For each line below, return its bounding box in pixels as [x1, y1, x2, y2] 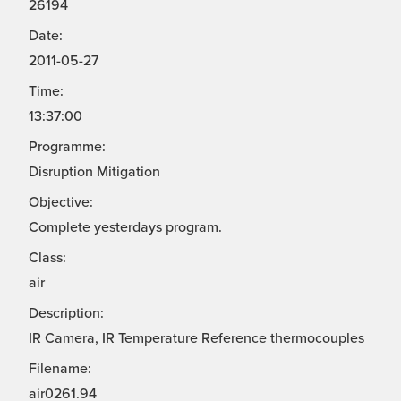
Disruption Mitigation [29, 163, 160, 182]
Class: [29, 249, 66, 268]
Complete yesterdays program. [29, 218, 222, 237]
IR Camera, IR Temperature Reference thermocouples [29, 329, 364, 348]
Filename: [29, 360, 91, 379]
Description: [29, 304, 104, 323]
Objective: [29, 193, 93, 212]
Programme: [29, 138, 106, 157]
